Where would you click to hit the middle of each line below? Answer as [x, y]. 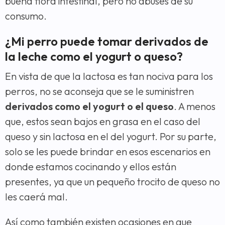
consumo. [26, 16]
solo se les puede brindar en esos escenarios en [108, 151]
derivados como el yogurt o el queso [89, 106]
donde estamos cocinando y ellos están [91, 166]
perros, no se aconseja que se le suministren [99, 91]
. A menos [195, 106]
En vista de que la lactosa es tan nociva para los [109, 76]
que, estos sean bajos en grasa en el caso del [103, 121]
